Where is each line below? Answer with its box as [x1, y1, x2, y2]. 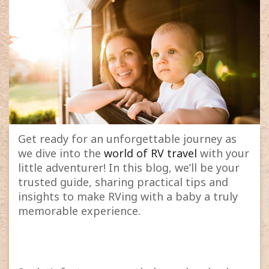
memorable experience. [18, 204, 141, 219]
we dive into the [18, 146, 104, 161]
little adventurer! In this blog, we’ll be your [18, 160, 240, 175]
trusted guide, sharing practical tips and [18, 175, 228, 190]
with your [197, 146, 249, 161]
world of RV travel [104, 146, 197, 161]
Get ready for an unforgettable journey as [18, 131, 237, 147]
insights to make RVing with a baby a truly [18, 189, 238, 204]
